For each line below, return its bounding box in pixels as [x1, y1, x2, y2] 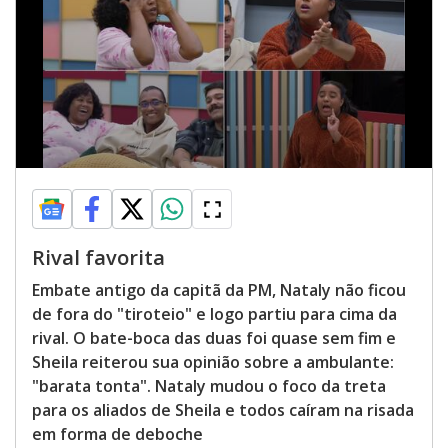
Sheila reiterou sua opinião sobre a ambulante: [32, 351, 394, 373]
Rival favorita [32, 244, 165, 271]
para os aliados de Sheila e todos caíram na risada [32, 399, 414, 421]
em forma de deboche [32, 423, 203, 445]
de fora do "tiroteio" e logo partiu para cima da [32, 303, 397, 325]
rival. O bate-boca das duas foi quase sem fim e [32, 327, 396, 349]
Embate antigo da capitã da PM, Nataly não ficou [32, 279, 406, 301]
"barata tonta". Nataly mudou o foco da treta [32, 375, 386, 397]
